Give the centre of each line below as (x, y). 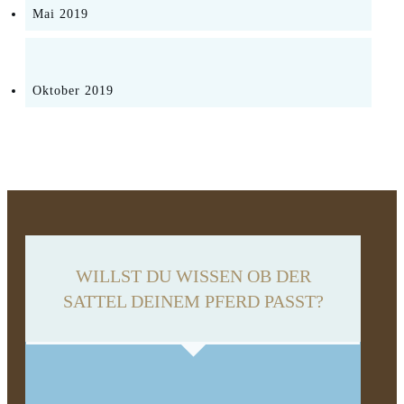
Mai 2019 (60, 14)
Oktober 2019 (73, 91)
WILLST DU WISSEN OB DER (193, 276)
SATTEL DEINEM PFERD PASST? (193, 302)
